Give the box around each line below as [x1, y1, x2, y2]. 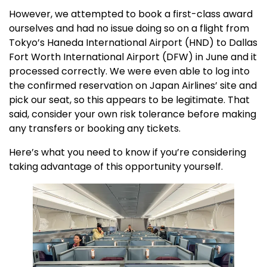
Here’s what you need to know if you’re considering [9, 145, 246, 159]
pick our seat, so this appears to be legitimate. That [9, 92, 250, 107]
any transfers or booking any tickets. [9, 121, 181, 135]
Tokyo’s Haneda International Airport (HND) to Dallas [9, 35, 257, 49]
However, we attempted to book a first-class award [9, 7, 253, 21]
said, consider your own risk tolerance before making [9, 107, 256, 121]
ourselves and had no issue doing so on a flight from [9, 21, 249, 35]
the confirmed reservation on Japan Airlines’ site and [9, 78, 257, 92]
